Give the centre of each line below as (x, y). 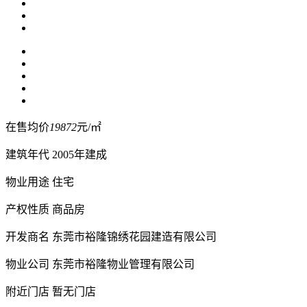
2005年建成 (79, 154)
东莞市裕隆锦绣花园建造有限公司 (134, 236)
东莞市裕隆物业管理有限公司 (123, 264)
